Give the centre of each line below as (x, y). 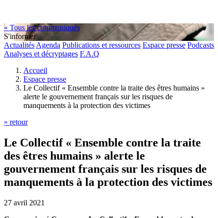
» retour (16, 122)
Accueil (35, 70)
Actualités (19, 45)
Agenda (48, 45)
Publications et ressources (101, 45)
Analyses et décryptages (41, 54)
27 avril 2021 (24, 202)
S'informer (20, 36)
